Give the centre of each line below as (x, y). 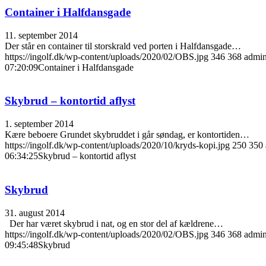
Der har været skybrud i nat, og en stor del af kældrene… (114, 223)
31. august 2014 (35, 213)
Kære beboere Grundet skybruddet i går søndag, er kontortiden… (127, 135)
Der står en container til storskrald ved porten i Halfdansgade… (123, 46)
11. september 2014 (41, 35)
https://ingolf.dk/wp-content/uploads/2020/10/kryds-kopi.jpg (117, 145)
